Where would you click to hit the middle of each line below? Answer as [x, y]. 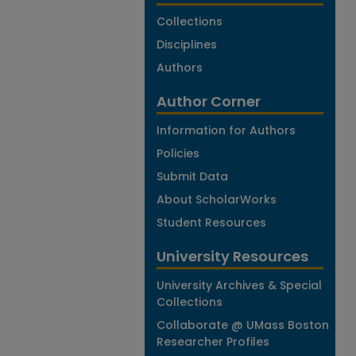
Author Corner [209, 101]
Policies [178, 153]
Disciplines [187, 44]
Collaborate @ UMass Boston [243, 325]
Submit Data [192, 176]
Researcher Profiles [213, 342]
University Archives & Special [239, 285]
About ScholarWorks [217, 199]
